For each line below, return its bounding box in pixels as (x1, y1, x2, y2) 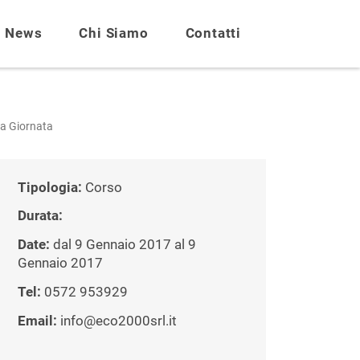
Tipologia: (18, 179, 85, 195)
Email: (18, 313, 60, 329)
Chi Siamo (79, 25, 149, 41)
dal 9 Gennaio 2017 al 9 (50, 237, 196, 253)
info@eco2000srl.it (60, 313, 177, 329)
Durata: (18, 208, 63, 224)
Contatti (185, 25, 241, 41)
